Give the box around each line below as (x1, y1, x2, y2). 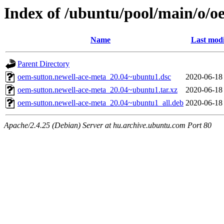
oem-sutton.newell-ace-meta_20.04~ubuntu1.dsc (17, 72, 171, 81)
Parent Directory (17, 59, 69, 68)
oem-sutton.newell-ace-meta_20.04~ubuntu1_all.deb (17, 98, 183, 107)
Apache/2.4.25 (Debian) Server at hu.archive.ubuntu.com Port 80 (4, 121, 211, 130)
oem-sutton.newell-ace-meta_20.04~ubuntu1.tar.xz (17, 85, 177, 94)
